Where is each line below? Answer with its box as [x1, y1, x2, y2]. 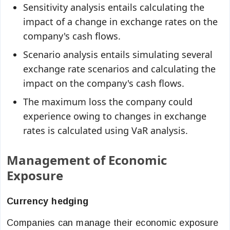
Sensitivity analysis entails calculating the [23, 1, 204, 13]
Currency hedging [7, 196, 89, 206]
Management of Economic [7, 151, 167, 168]
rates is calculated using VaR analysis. [23, 124, 188, 137]
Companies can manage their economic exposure [7, 218, 219, 228]
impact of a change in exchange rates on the [23, 15, 218, 28]
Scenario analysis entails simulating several [23, 48, 213, 61]
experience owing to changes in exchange [23, 110, 206, 122]
